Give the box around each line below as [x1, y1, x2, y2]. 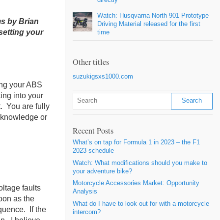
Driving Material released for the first [97, 20, 200, 27]
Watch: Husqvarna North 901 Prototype [97, 12, 209, 19]
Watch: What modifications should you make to [73, 159, 207, 166]
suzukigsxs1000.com [73, 73, 133, 81]
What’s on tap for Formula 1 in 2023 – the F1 [73, 139, 200, 146]
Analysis [73, 188, 97, 195]
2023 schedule [73, 147, 114, 155]
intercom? [73, 208, 101, 216]
